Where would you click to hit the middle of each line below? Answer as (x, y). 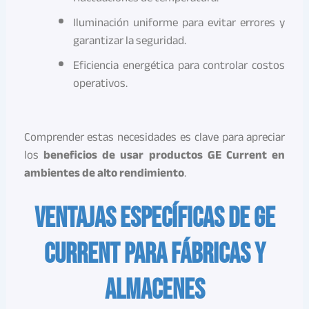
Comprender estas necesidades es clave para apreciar (154, 137)
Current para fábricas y (154, 254)
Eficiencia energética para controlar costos (179, 66)
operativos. (100, 83)
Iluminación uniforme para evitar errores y (179, 23)
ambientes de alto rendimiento (104, 172)
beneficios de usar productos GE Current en (164, 154)
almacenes (154, 290)
